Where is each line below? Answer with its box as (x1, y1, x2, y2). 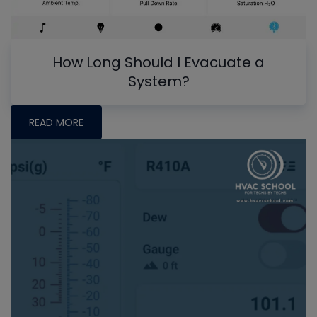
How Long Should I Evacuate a (52, 52, 265, 72)
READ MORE (29, 115, 83, 129)
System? (127, 71, 190, 91)
